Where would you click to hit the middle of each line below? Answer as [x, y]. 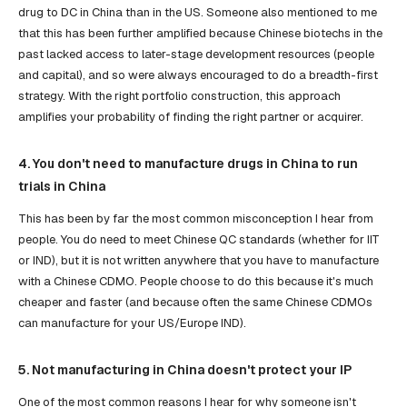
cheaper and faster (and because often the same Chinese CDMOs [195, 302]
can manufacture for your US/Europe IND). [132, 323]
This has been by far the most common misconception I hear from [196, 218]
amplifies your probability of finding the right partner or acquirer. [191, 116]
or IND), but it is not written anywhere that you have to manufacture [199, 260]
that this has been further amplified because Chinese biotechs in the [200, 33]
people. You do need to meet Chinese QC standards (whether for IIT [199, 239]
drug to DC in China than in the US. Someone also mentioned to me [198, 12]
